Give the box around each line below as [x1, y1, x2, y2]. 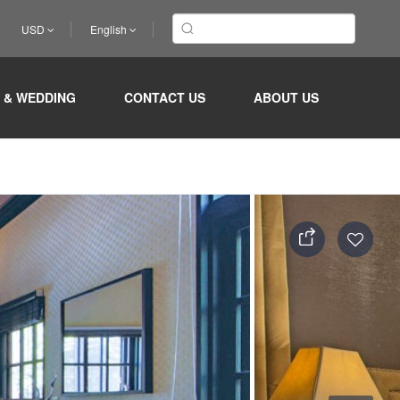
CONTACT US [124, 88, 206, 106]
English [90, 21, 129, 37]
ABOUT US [254, 88, 320, 106]
